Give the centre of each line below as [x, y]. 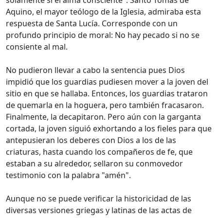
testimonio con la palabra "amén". [68, 175]
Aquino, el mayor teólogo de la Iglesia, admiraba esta [103, 12]
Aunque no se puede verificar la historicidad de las [99, 199]
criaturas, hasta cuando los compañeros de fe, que [99, 152]
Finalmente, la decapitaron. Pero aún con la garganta [103, 117]
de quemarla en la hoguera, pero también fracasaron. [105, 105]
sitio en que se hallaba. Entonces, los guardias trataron [107, 94]
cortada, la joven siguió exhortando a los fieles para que [109, 129]
